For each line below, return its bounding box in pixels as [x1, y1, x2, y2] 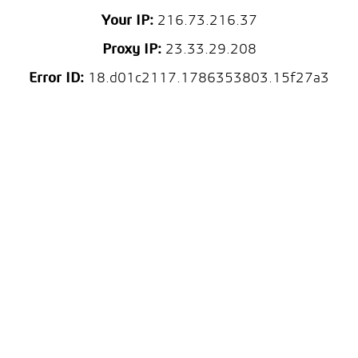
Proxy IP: [101, 42, 161, 58]
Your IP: [101, 14, 153, 29]
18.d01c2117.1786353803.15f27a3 [84, 71, 329, 86]
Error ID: [29, 71, 84, 86]
